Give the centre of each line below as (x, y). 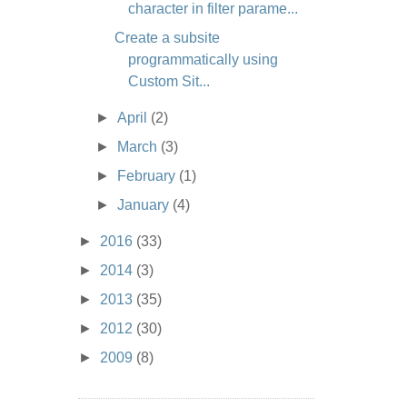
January (145, 205)
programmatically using (203, 60)
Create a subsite (167, 38)
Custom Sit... (169, 82)
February (149, 176)
